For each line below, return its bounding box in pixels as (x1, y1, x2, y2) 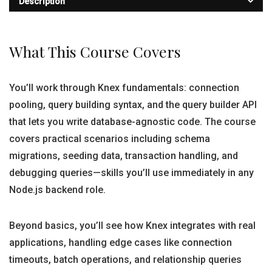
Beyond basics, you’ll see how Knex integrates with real (9, 220, 256, 231)
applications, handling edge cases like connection (9, 237, 232, 248)
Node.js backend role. (9, 184, 106, 195)
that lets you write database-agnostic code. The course (9, 116, 256, 127)
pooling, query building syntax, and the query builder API (9, 99, 257, 110)
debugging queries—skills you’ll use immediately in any (9, 167, 254, 178)
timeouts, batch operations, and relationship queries (9, 254, 242, 265)
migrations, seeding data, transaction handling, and (9, 150, 238, 161)
